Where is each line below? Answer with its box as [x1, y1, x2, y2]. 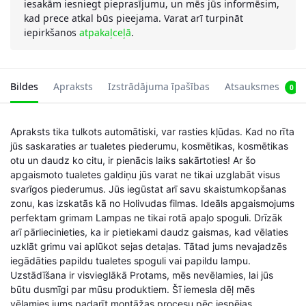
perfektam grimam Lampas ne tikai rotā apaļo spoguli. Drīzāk [10, 211, 283, 223]
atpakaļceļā [79, 25, 131, 39]
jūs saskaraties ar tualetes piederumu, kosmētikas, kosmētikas [10, 139, 288, 152]
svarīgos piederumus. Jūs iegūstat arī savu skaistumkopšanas [10, 182, 286, 195]
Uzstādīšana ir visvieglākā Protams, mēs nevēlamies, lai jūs [10, 268, 273, 281]
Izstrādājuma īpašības [108, 79, 210, 93]
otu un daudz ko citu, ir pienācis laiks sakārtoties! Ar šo [10, 154, 255, 166]
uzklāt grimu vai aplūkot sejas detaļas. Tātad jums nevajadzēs [10, 240, 287, 252]
